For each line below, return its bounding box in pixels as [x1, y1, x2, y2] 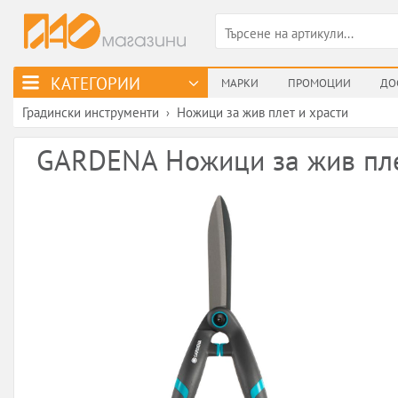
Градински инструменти [22, 104, 159, 121]
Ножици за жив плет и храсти [177, 104, 348, 121]
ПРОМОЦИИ [288, 76, 351, 91]
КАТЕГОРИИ [51, 71, 140, 94]
